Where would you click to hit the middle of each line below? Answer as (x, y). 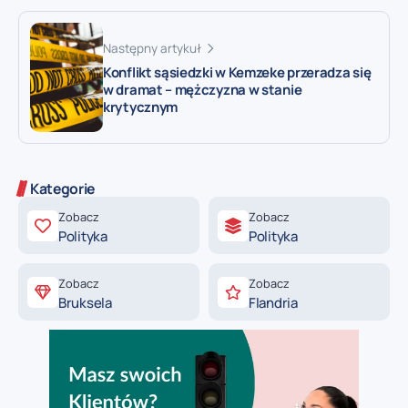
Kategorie (63, 189)
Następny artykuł (152, 49)
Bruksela (85, 303)
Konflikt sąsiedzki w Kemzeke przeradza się (237, 73)
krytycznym (140, 107)
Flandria (273, 303)
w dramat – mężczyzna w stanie (203, 90)
